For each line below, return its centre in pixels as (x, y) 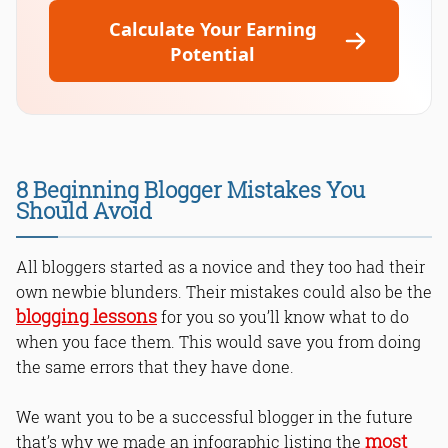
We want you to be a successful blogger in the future (214, 417)
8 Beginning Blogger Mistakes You (190, 190)
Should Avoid (84, 211)
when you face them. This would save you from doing (218, 342)
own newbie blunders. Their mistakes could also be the (224, 292)
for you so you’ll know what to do (283, 317)
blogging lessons (86, 317)
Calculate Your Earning (212, 28)
